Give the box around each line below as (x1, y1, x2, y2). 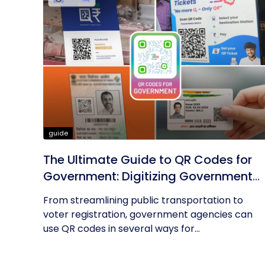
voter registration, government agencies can (43, 208, 253, 221)
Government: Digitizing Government (43, 168, 253, 185)
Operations (43, 185, 109, 201)
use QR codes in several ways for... (43, 222, 200, 235)
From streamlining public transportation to (43, 193, 243, 207)
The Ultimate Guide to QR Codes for (43, 151, 252, 168)
